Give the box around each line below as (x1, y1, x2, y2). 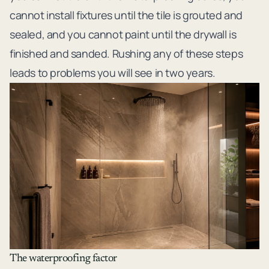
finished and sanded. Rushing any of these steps (10, 46, 243, 61)
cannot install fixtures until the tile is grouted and (10, 7, 243, 22)
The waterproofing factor (10, 253, 117, 264)
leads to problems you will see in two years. (10, 65, 216, 80)
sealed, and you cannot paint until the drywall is (10, 26, 237, 41)
